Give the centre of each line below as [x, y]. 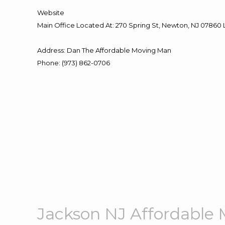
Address [51, 50]
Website [51, 13]
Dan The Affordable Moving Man [119, 50]
